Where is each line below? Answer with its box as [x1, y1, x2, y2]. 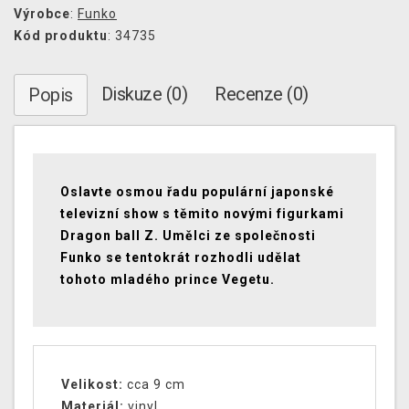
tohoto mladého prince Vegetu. [60, 272, 275, 288]
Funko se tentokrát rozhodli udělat [60, 250, 301, 266]
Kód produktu [14, 28, 108, 44]
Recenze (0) [215, 83, 309, 106]
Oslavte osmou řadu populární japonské [60, 184, 334, 200]
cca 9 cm [123, 377, 185, 393]
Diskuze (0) [100, 83, 187, 106]
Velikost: [61, 377, 123, 393]
